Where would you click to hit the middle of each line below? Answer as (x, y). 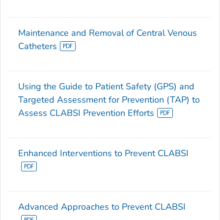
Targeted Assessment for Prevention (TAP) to (109, 99)
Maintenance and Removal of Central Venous (108, 33)
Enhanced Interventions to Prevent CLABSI (103, 153)
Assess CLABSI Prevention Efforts (86, 113)
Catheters (38, 46)
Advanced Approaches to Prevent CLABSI (102, 206)
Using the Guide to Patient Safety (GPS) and (106, 86)
